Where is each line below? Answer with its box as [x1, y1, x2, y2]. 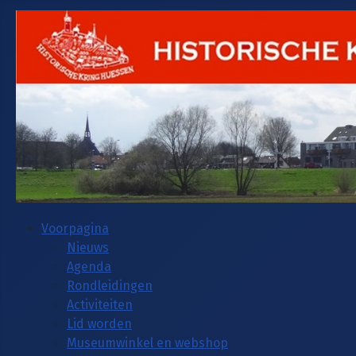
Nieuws [67, 239, 109, 255]
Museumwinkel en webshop [67, 335, 228, 350]
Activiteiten [67, 296, 133, 312]
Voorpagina [41, 220, 109, 236]
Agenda [67, 258, 111, 274]
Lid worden [67, 315, 132, 331]
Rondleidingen [67, 277, 153, 293]
